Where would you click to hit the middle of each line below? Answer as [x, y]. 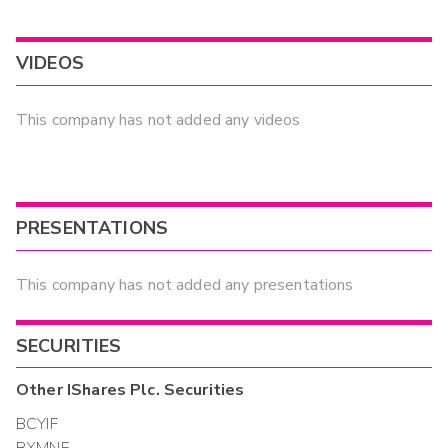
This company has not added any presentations [185, 285]
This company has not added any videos [158, 120]
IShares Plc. [113, 389]
